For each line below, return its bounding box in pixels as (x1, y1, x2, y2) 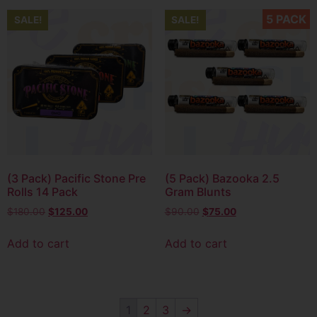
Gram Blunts (164, 184, 231, 199)
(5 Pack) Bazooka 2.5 (164, 171, 279, 185)
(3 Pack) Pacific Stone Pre (7, 171, 146, 185)
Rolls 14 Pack (7, 184, 78, 199)
